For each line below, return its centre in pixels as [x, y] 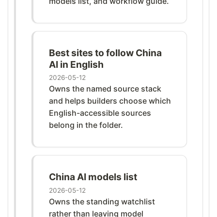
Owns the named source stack [105, 89]
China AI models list [93, 177]
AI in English [76, 64]
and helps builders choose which [110, 101]
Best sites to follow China [105, 53]
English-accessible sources [100, 113]
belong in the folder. [86, 125]
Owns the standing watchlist [102, 201]
